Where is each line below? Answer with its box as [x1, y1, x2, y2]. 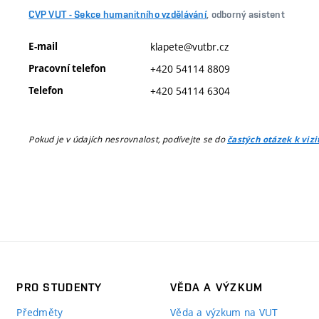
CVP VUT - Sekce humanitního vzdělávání [28, 9, 206, 20]
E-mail [28, 39, 58, 53]
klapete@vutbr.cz [150, 39, 229, 53]
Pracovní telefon [28, 61, 107, 75]
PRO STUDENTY [16, 281, 103, 294]
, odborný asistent [206, 9, 286, 20]
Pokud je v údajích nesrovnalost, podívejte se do [28, 133, 228, 145]
